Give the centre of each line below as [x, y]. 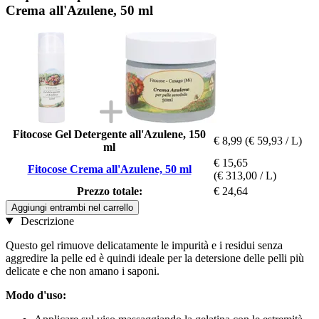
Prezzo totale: [109, 191]
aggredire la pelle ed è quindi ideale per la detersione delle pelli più [155, 258]
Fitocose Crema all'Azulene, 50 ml [109, 169]
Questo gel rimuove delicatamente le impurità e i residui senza [144, 245]
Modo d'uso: [36, 295]
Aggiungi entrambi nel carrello [72, 207]
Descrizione [46, 221]
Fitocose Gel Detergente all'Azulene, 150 [109, 134]
